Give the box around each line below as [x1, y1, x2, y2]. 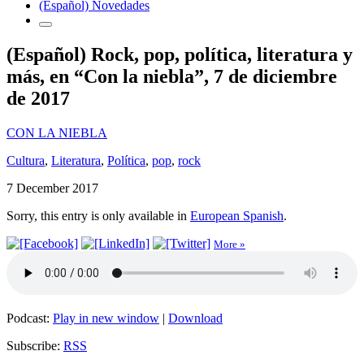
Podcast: [6, 310, 53, 325]
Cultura [6, 153, 45, 167]
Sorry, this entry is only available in [6, 208, 190, 223]
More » [214, 237, 245, 250]
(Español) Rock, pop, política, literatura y [6, 43, 353, 65]
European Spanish [190, 208, 284, 223]
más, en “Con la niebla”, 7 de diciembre [6, 65, 337, 87]
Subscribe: [6, 338, 63, 353]
